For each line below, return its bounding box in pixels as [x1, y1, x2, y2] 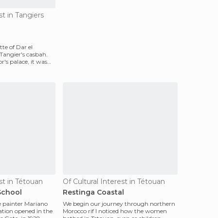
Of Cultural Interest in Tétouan [63, 177, 165, 186]
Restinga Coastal [63, 188, 124, 197]
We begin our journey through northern [63, 200, 175, 207]
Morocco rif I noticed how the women [63, 207, 167, 215]
